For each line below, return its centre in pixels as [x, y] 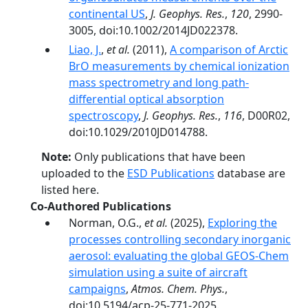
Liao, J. [85, 49]
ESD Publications [171, 173]
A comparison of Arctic [229, 49]
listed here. [70, 190]
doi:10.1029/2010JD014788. [138, 132]
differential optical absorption [146, 99]
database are [250, 173]
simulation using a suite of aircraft [158, 272]
